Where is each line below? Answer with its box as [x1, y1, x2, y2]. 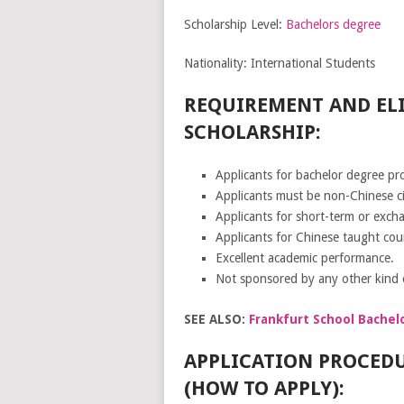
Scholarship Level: [183, 17, 286, 32]
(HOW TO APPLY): [183, 376, 344, 399]
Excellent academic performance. [215, 251, 394, 265]
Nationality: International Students [183, 56, 375, 70]
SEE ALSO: [183, 311, 249, 326]
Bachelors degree [285, 17, 381, 32]
